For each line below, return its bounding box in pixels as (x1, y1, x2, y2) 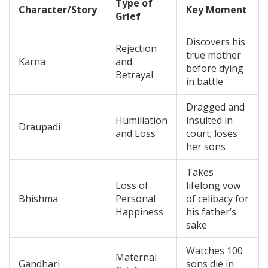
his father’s (186, 205, 236, 219)
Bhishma (19, 192, 58, 206)
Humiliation (115, 114, 167, 127)
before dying (186, 62, 243, 75)
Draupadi (19, 120, 60, 134)
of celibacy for (186, 192, 249, 206)
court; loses (186, 127, 237, 141)
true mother (186, 48, 241, 62)
